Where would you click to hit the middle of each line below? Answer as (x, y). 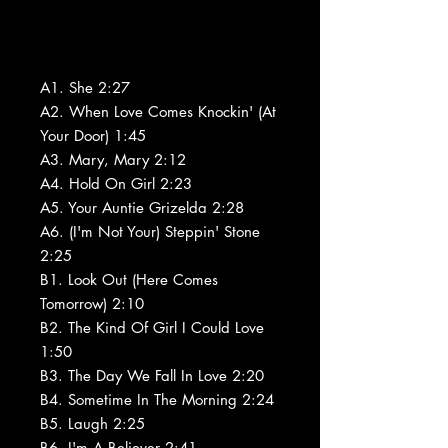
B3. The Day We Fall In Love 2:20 (152, 375)
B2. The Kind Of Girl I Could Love (152, 327)
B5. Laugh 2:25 (92, 423)
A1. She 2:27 (85, 87)
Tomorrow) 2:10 (92, 303)
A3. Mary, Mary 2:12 (113, 159)
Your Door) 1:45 (93, 135)
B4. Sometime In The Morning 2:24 (157, 399)
